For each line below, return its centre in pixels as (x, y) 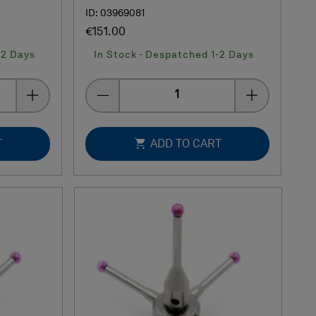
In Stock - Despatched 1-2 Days (174, 55)
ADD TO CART (186, 144)
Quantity (141, 87)
